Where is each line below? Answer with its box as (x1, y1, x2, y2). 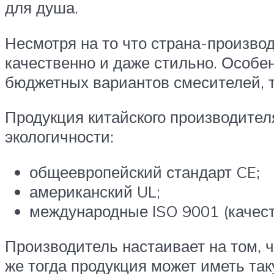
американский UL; (29, 181, 160, 201)
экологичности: (5, 127, 114, 147)
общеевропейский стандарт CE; (29, 161, 260, 182)
